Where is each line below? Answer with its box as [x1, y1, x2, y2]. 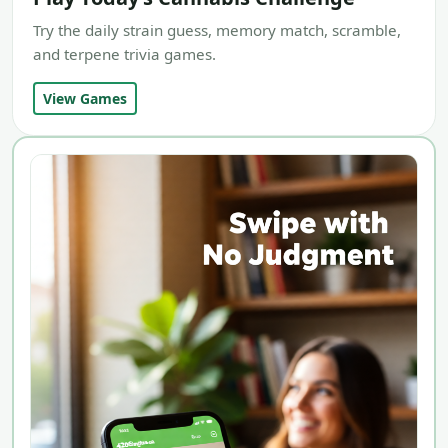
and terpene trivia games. [33, 44, 216, 65]
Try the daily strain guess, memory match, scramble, [33, 20, 401, 41]
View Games [43, 89, 127, 109]
